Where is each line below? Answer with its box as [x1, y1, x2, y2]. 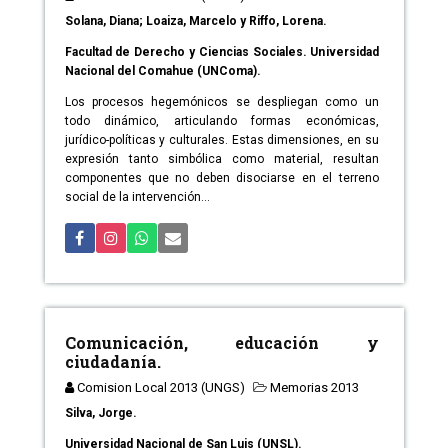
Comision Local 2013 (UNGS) [76, 380, 245, 396]
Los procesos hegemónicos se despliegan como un [64, 95, 379, 110]
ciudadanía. [64, 351, 161, 373]
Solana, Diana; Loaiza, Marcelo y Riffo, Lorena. [64, 14, 327, 29]
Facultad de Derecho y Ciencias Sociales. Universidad [64, 45, 379, 60]
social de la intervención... [64, 190, 210, 205]
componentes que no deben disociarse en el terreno [64, 171, 379, 186]
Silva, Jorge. [64, 406, 137, 421]
